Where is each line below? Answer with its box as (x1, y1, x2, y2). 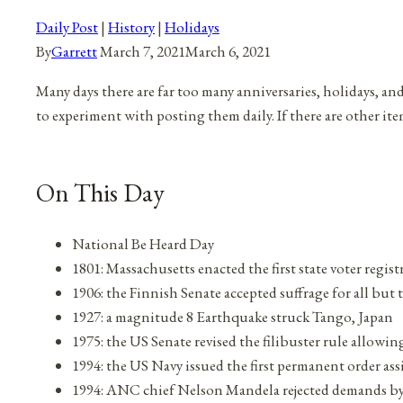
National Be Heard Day (72, 233, 214, 254)
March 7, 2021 (100, 41, 185, 62)
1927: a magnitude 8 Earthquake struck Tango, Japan (72, 306, 393, 327)
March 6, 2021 (185, 41, 271, 62)
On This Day (36, 175, 165, 209)
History (108, 17, 155, 38)
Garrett (51, 41, 97, 62)
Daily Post (36, 17, 98, 38)
